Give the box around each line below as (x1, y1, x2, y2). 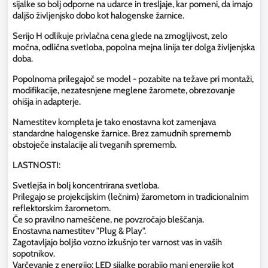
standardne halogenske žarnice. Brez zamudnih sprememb (13, 128, 231, 139)
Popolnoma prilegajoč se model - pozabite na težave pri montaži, (13, 74, 254, 85)
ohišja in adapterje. (13, 96, 81, 108)
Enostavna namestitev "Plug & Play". (13, 226, 146, 237)
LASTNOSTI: (13, 160, 60, 171)
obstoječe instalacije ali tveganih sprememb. (13, 139, 176, 151)
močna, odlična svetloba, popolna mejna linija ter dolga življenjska (13, 42, 255, 53)
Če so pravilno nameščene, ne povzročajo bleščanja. (13, 214, 204, 226)
